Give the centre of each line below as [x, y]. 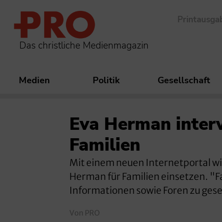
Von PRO [84, 213]
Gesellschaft [184, 81]
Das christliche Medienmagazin [84, 45]
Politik [106, 81]
